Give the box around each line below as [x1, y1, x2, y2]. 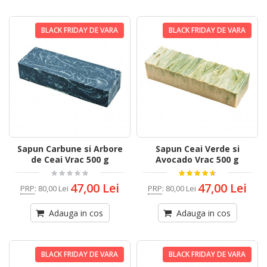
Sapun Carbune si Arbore [17, 143, 123, 155]
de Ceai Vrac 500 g [30, 154, 109, 166]
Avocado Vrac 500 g [156, 154, 239, 166]
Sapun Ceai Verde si [155, 143, 240, 155]
